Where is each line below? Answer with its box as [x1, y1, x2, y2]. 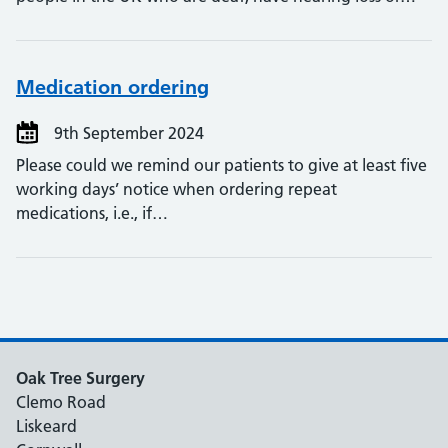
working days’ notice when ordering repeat [16, 179, 337, 199]
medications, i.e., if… [16, 203, 168, 223]
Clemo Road [16, 392, 106, 412]
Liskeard [16, 416, 77, 436]
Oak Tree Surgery [16, 368, 145, 388]
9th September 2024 [50, 123, 204, 143]
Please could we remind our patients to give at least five [16, 155, 427, 175]
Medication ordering [16, 75, 209, 99]
